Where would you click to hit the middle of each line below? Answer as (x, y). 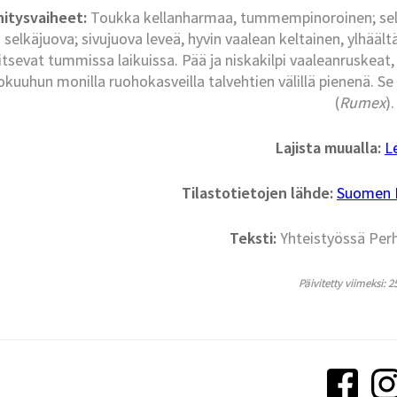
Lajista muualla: (328, 148)
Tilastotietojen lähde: (257, 193)
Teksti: (253, 238)
